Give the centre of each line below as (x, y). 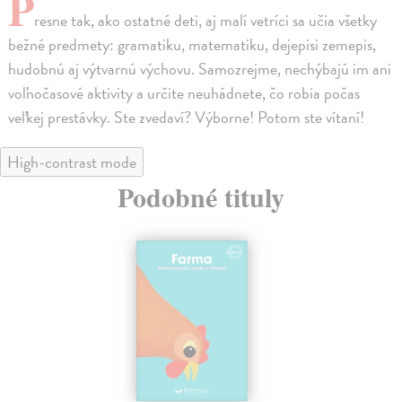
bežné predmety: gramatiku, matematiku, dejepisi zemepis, (192, 44)
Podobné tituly (201, 196)
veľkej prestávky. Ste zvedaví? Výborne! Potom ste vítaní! (187, 117)
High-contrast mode (72, 162)
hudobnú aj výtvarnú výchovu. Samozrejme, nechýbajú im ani (200, 68)
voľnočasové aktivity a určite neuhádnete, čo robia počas (184, 92)
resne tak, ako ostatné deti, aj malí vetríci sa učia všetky (206, 20)
